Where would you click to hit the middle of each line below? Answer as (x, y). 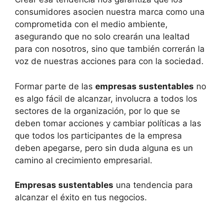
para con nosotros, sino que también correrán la (110, 49)
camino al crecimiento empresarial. (84, 160)
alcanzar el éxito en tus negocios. (81, 198)
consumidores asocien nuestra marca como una (110, 12)
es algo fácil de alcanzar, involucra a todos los (106, 98)
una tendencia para (153, 185)
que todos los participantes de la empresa (98, 135)
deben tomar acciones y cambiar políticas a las (108, 123)
